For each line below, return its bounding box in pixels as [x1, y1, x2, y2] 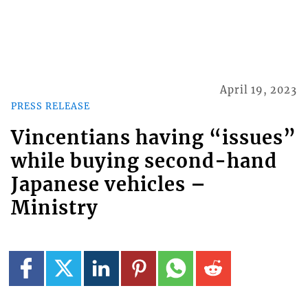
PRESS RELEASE [10, 100, 90, 111]
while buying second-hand [10, 149, 277, 173]
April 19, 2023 [220, 84, 298, 97]
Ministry [10, 196, 98, 220]
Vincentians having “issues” [10, 126, 296, 150]
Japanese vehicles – [10, 173, 206, 197]
